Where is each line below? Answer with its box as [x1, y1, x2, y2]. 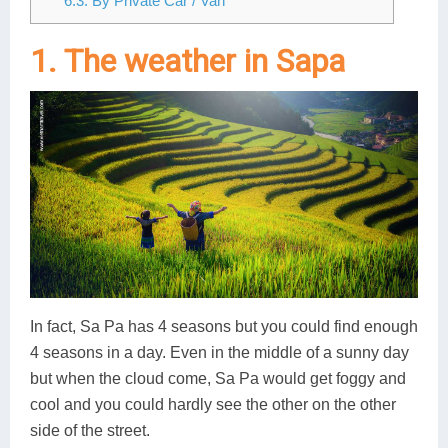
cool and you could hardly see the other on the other [30, 395, 396, 413]
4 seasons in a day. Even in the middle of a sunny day [30, 343, 409, 361]
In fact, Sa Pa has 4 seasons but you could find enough [30, 317, 418, 335]
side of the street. [30, 421, 150, 439]
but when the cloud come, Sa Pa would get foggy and [30, 369, 406, 387]
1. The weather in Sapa [30, 41, 345, 80]
